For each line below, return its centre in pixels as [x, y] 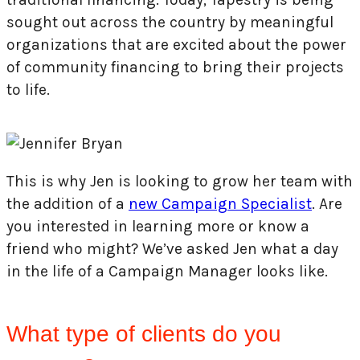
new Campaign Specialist [220, 204]
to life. [30, 89]
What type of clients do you [144, 334]
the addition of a [67, 204]
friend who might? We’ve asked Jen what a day [172, 249]
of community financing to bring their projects [175, 67]
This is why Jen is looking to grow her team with [180, 182]
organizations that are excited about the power [176, 44]
